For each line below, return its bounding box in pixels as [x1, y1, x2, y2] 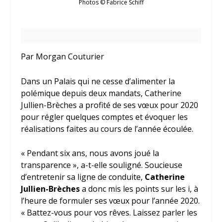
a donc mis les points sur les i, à [80, 183, 199, 195]
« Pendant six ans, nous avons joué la [21, 148, 160, 159]
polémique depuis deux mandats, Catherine [21, 87, 182, 99]
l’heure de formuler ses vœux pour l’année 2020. [21, 195, 200, 207]
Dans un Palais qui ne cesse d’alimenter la [21, 75, 175, 87]
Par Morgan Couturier [21, 51, 105, 62]
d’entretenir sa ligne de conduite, [21, 171, 145, 183]
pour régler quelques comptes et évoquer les [21, 111, 188, 122]
